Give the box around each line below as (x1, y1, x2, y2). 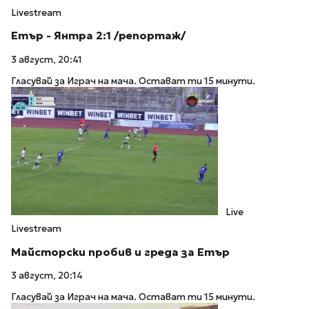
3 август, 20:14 (11, 270, 83, 282)
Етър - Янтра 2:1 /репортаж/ (11, 29, 186, 43)
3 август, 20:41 (11, 54, 82, 66)
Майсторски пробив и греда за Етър (11, 245, 230, 259)
